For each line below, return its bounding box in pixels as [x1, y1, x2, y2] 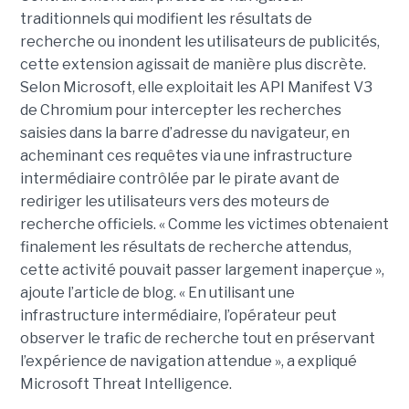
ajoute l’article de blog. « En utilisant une [19, 283, 295, 301]
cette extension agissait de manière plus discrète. [19, 55, 366, 73]
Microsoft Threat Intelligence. [19, 374, 232, 393]
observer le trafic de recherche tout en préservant [19, 329, 375, 347]
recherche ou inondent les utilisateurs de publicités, [19, 32, 380, 50]
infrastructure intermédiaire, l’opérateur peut [19, 306, 337, 324]
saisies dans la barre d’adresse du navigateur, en [19, 123, 350, 142]
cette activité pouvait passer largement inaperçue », [19, 260, 384, 278]
